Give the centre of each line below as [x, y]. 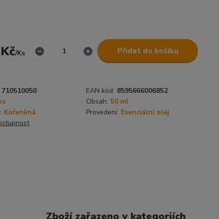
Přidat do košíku [148, 51]
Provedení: [102, 112]
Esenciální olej [145, 112]
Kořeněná [20, 112]
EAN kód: [100, 91]
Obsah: [97, 101]
